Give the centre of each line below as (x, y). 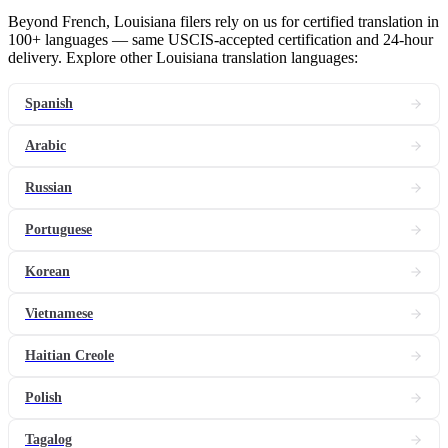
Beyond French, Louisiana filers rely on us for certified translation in (223, 22)
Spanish (49, 104)
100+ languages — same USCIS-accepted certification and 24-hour (220, 40)
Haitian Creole (69, 356)
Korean (47, 272)
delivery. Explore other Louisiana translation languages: (183, 58)
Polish (43, 398)
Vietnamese (59, 314)
